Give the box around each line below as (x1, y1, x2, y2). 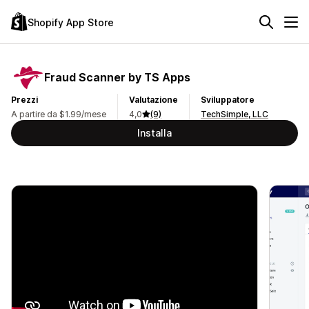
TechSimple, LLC (201, 109, 268, 119)
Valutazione (129, 94, 178, 105)
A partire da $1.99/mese (11, 109, 106, 119)
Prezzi (11, 94, 38, 105)
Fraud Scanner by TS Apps (44, 70, 190, 84)
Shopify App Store (28, 16, 114, 28)
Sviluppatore (201, 94, 255, 105)
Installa (137, 127, 172, 139)
